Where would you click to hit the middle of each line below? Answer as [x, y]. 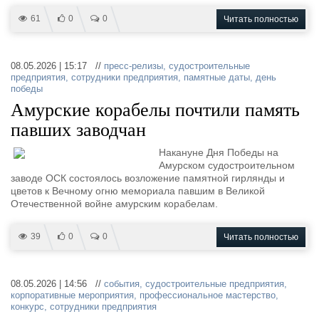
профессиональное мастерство [208, 295]
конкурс [27, 307]
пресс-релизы [134, 66]
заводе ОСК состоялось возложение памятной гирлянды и [148, 178]
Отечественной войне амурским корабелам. [114, 204]
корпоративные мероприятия [72, 295]
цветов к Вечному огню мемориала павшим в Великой [138, 191]
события [122, 284]
